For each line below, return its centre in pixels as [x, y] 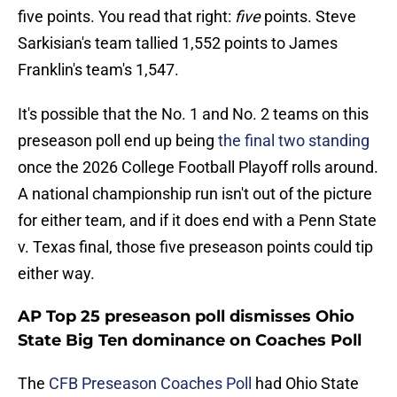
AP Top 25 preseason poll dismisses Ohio [186, 317]
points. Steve [308, 17]
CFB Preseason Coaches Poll [152, 384]
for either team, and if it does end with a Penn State [197, 221]
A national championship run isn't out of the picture [195, 194]
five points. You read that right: [126, 17]
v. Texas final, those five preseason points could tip [195, 247]
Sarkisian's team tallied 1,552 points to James [178, 43]
